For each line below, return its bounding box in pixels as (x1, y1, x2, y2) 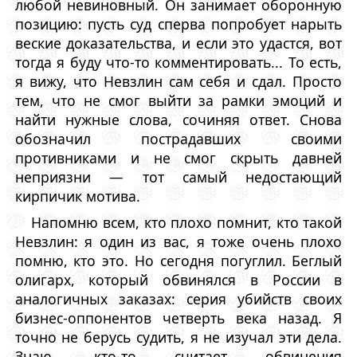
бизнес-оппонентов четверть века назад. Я (14, 308, 343, 328)
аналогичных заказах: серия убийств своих (14, 288, 343, 308)
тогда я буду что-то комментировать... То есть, (14, 53, 343, 73)
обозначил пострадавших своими (14, 129, 343, 149)
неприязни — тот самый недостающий (14, 167, 343, 187)
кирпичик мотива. (14, 186, 140, 206)
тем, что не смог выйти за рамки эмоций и (14, 91, 343, 111)
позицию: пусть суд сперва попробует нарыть (14, 14, 343, 34)
